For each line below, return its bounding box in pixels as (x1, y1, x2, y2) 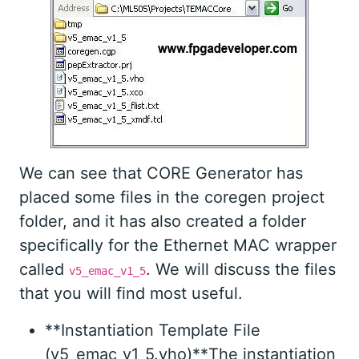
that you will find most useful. (19, 284, 243, 304)
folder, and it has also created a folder (19, 212, 306, 232)
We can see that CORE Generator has (19, 163, 303, 184)
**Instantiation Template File (45, 321, 260, 341)
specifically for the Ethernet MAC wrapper (19, 236, 337, 256)
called (19, 260, 69, 280)
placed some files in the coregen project (19, 188, 325, 208)
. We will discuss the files (146, 260, 336, 280)
